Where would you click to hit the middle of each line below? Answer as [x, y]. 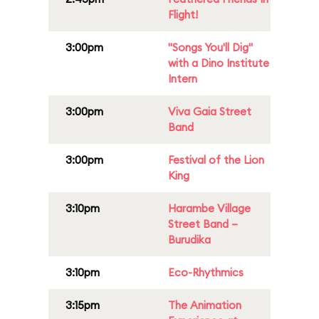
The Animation [205, 305]
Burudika [189, 240]
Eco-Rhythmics [206, 272]
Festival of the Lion [216, 160]
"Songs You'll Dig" [210, 47]
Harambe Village [209, 208]
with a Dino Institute [219, 63]
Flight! [183, 15]
